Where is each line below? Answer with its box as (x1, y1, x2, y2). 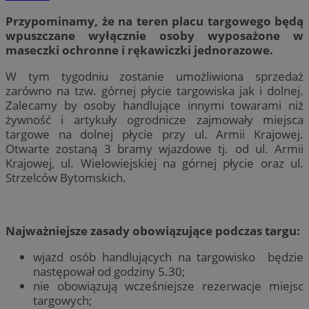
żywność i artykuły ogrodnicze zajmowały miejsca (6, 112, 303, 128)
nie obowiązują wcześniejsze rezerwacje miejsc (33, 277, 303, 294)
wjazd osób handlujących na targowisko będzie (33, 248, 303, 265)
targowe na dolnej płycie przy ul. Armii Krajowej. (6, 126, 303, 143)
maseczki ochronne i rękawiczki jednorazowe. (6, 42, 279, 59)
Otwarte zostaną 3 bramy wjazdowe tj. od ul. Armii (6, 141, 303, 157)
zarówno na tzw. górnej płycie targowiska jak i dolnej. (6, 83, 303, 99)
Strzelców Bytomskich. (6, 170, 126, 186)
